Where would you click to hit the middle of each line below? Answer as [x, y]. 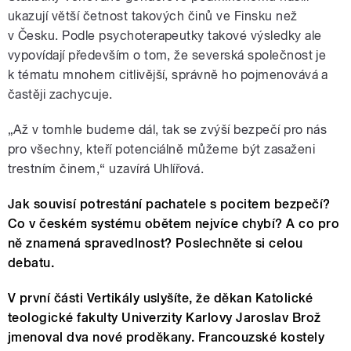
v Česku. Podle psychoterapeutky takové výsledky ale [165, 36]
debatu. [31, 263]
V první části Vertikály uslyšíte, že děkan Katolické [161, 299]
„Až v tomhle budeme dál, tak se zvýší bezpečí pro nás [168, 130]
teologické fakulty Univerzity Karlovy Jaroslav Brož [165, 318]
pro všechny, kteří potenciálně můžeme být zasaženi [162, 150]
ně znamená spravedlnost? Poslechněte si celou [156, 244]
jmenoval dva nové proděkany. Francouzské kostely [166, 338]
